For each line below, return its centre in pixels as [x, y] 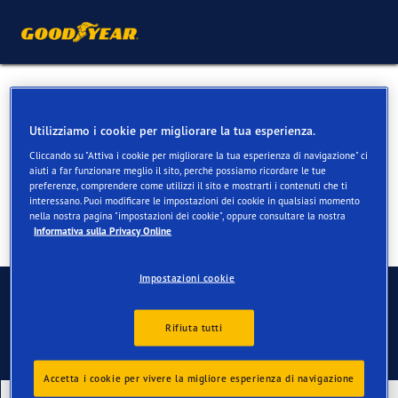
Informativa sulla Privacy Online [103, 231]
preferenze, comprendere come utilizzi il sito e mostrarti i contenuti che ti [189, 185]
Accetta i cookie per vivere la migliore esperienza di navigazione [199, 378]
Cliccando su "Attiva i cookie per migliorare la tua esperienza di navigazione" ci [199, 155]
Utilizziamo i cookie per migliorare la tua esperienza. [173, 130]
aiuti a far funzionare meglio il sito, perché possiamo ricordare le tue [178, 170]
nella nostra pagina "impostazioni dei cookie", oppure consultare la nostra [188, 215]
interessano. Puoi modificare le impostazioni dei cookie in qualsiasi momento [195, 200]
